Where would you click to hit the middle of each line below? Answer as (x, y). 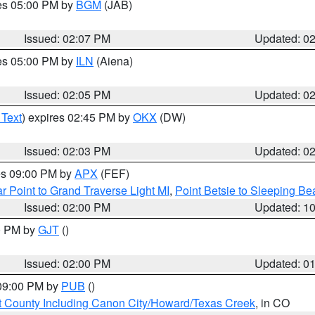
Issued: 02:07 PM (67, 38)
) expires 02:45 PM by (77, 117)
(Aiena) (113, 61)
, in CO (272, 303)
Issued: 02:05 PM (67, 95)
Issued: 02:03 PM (67, 151)
